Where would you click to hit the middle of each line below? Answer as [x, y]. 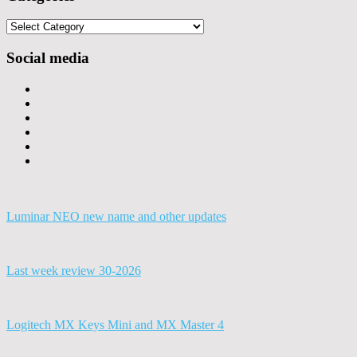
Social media [48, 57]
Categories [32, 25]
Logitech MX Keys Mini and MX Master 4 [115, 325]
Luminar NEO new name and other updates [116, 217]
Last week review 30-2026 [74, 271]
